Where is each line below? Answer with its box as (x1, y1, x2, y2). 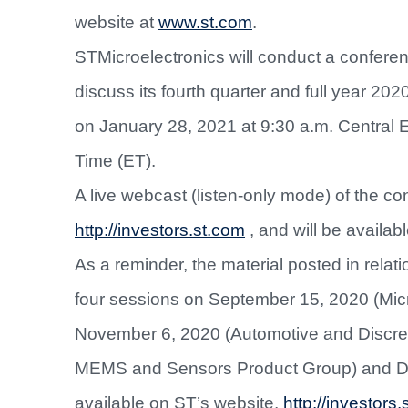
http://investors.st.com (75, 220, 245, 240)
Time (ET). (75, 151, 156, 171)
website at (75, 13, 158, 33)
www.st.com (158, 13, 252, 33)
